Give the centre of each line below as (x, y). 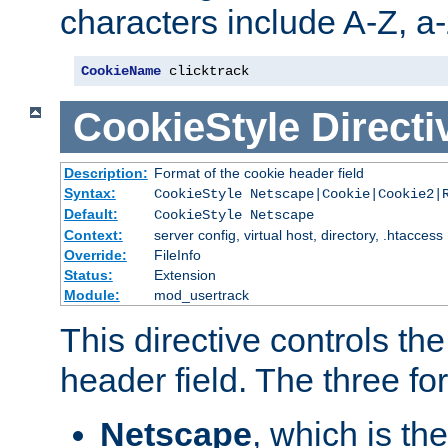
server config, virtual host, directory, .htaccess (298, 235)
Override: (95, 255)
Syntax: (89, 193)
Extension (184, 275)
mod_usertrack (201, 295)
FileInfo (177, 255)
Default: (90, 214)
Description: (105, 173)
